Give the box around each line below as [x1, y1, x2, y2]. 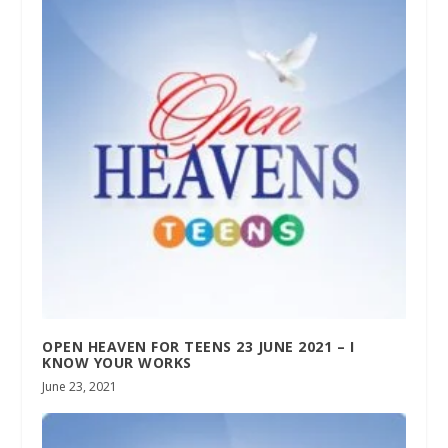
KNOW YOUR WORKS [42, 353, 192, 373]
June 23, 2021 [42, 378, 118, 396]
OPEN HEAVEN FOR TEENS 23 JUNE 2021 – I [42, 337, 355, 357]
